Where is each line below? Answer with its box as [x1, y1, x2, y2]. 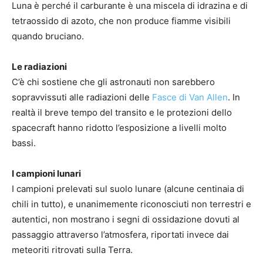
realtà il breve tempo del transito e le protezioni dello [12, 107, 232, 119]
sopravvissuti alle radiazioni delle [12, 92, 152, 103]
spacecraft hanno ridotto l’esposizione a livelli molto [12, 122, 227, 134]
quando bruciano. [12, 31, 86, 42]
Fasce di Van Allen [152, 92, 228, 103]
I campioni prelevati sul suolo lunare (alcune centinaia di [12, 183, 244, 195]
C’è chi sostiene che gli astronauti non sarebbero [12, 76, 215, 88]
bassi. [12, 137, 38, 149]
